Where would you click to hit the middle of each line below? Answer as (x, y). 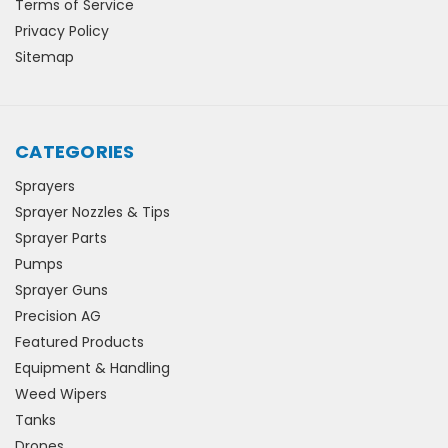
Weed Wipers (61, 394)
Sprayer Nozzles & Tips (92, 212)
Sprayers (45, 186)
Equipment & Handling (92, 368)
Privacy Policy (62, 31)
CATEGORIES (75, 152)
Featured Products (79, 342)
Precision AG (58, 316)
